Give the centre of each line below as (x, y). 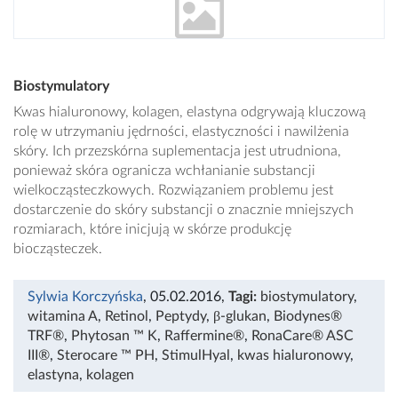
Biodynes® (308, 317)
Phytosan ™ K (114, 336)
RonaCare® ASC (302, 336)
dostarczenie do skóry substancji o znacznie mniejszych (183, 210)
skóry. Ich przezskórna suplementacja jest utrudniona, (177, 151)
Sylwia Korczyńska (85, 297)
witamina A (63, 317)
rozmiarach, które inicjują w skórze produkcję (152, 230)
